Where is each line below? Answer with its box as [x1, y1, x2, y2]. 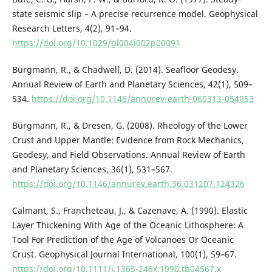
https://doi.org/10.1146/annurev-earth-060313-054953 [31, 92, 254, 104]
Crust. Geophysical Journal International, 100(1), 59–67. [12, 248, 237, 260]
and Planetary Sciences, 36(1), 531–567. [12, 163, 172, 175]
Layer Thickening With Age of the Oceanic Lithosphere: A [12, 219, 243, 231]
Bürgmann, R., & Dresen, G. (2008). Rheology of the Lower [12, 119, 248, 131]
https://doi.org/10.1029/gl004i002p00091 [12, 36, 180, 49]
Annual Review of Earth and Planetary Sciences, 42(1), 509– [12, 78, 253, 90]
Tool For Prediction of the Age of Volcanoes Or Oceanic [12, 233, 234, 245]
